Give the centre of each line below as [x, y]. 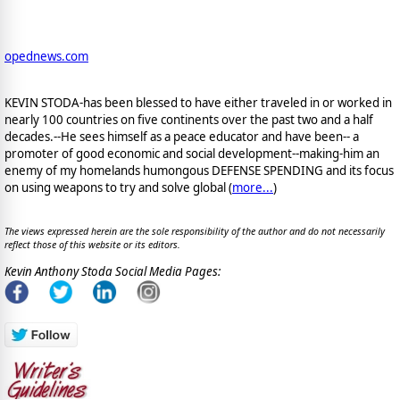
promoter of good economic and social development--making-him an [192, 153]
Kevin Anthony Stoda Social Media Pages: [112, 272]
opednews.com [46, 57]
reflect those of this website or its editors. [92, 245]
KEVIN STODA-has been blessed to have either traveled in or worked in [198, 102]
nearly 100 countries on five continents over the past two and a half [189, 119]
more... [253, 187]
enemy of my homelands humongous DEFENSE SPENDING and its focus [199, 170]
